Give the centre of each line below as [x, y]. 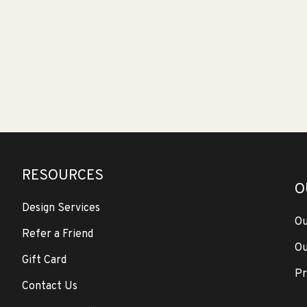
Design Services [61, 208]
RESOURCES [63, 176]
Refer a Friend [58, 234]
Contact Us [50, 286]
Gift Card [44, 260]
